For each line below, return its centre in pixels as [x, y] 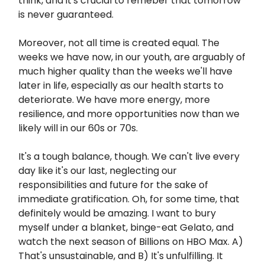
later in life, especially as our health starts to [121, 85]
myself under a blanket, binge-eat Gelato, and [126, 227]
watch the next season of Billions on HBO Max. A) [131, 242]
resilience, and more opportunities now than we [129, 114]
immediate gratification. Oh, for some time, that [129, 199]
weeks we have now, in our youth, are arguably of [132, 57]
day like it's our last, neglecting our [98, 171]
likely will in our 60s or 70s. [78, 128]
